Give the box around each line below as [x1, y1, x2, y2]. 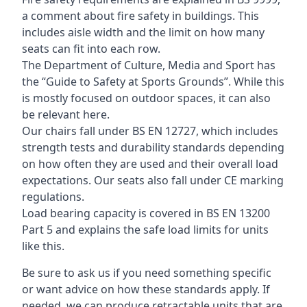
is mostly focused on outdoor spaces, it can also [22, 90, 271, 106]
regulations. [22, 188, 84, 204]
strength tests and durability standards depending [22, 139, 284, 155]
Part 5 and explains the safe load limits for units [22, 221, 269, 237]
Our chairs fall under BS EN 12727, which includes [22, 123, 278, 138]
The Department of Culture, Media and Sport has [22, 57, 275, 73]
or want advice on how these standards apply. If [22, 281, 270, 297]
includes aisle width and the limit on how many [22, 24, 265, 40]
